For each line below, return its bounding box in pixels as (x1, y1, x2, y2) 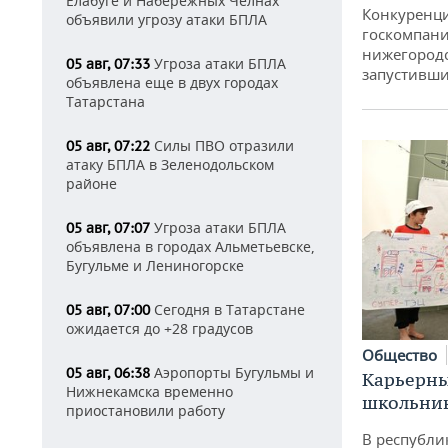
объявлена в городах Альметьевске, (66, 237, 315, 256)
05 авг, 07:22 (66, 137, 150, 155)
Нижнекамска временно (66, 382, 233, 401)
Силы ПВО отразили (150, 136, 294, 155)
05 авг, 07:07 (66, 219, 150, 237)
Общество (362, 344, 441, 365)
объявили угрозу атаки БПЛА (66, 10, 267, 29)
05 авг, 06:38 (66, 364, 150, 382)
